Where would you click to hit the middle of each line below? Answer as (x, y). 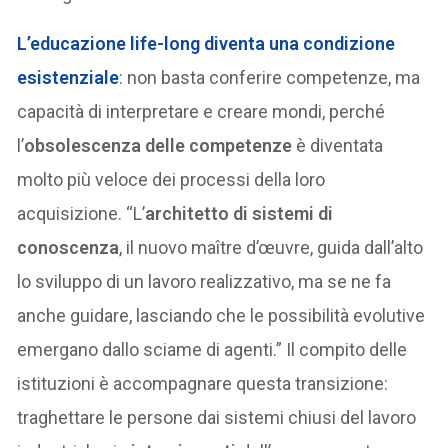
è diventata (338, 145)
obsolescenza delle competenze (158, 145)
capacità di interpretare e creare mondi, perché (201, 111)
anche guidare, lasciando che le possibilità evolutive (221, 315)
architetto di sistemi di (239, 213)
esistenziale (68, 77)
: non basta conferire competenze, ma (270, 77)
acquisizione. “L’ (81, 213)
